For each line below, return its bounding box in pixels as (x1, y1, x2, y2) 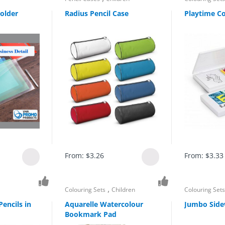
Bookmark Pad (65, 209, 117, 219)
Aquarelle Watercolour (65, 199, 144, 209)
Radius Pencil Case (65, 8, 129, 18)
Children (111, 185, 136, 194)
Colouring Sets (65, 185, 106, 194)
